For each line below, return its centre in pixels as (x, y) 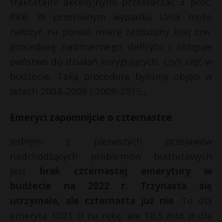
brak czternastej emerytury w (126, 171)
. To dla (193, 200)
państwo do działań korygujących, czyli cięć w (111, 61)
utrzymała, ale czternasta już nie (92, 200)
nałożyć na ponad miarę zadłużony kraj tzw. (111, 31)
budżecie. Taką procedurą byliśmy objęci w (111, 76)
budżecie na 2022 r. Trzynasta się (111, 186)
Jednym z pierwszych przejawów (111, 141)
